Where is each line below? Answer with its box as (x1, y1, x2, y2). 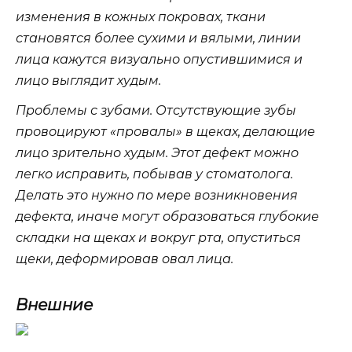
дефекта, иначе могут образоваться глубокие (16, 209, 319, 225)
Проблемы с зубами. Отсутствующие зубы (16, 103, 296, 119)
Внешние (16, 295, 93, 315)
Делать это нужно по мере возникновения (16, 188, 298, 203)
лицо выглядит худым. (16, 73, 161, 89)
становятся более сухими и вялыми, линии (16, 31, 301, 46)
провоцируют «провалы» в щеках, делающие (16, 124, 315, 140)
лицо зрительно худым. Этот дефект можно (16, 145, 299, 161)
